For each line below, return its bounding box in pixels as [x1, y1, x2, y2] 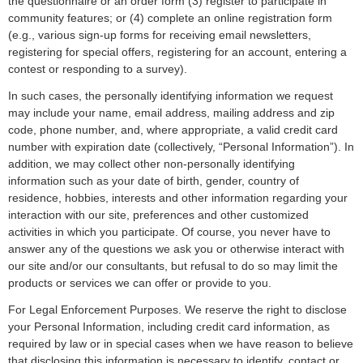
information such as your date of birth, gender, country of [8, 174, 299, 187]
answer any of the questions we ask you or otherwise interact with [8, 242, 344, 255]
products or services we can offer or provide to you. [8, 276, 271, 289]
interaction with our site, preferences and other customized [8, 208, 309, 221]
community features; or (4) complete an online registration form [8, 11, 332, 24]
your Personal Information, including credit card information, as [8, 320, 330, 333]
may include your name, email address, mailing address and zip [8, 106, 335, 119]
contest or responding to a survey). [8, 62, 187, 75]
